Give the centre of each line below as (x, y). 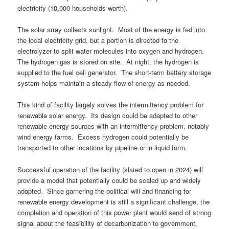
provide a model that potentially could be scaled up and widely (109, 180)
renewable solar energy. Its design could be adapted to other (108, 116)
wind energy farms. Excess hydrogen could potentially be (103, 137)
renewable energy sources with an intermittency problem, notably (113, 126)
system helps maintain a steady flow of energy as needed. (104, 83)
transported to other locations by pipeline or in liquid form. (102, 148)
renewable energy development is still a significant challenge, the (114, 201)
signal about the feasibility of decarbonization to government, (108, 223)
